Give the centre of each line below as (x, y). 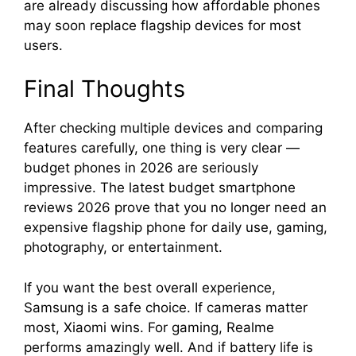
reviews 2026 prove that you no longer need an (175, 208)
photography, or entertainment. (123, 248)
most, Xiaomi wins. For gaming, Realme (149, 327)
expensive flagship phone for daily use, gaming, (176, 228)
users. (43, 45)
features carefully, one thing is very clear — (162, 148)
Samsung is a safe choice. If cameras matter (166, 307)
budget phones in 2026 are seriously (141, 168)
